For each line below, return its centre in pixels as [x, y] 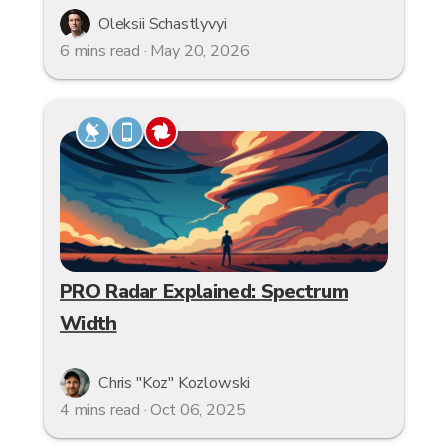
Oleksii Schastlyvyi [162, 23]
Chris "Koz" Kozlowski [174, 383]
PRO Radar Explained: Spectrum [204, 292]
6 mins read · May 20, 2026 [155, 50]
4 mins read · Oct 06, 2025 [153, 410]
